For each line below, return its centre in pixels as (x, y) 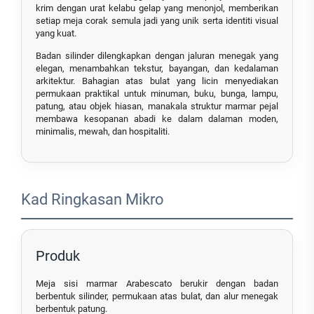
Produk (58, 256)
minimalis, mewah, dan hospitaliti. (103, 132)
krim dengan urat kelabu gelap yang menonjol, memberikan (157, 8)
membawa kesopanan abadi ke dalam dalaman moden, (157, 119)
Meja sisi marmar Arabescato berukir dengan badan (157, 284)
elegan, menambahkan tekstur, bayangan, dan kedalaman (157, 69)
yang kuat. (56, 34)
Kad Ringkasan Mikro (93, 200)
